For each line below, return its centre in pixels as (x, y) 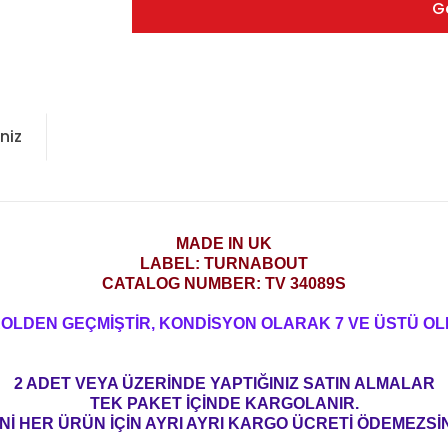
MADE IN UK (224, 243)
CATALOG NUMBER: (183, 283)
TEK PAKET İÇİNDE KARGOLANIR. (224, 403)
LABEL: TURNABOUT (224, 263)
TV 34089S (305, 283)
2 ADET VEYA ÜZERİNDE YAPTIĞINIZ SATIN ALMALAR (224, 383)
